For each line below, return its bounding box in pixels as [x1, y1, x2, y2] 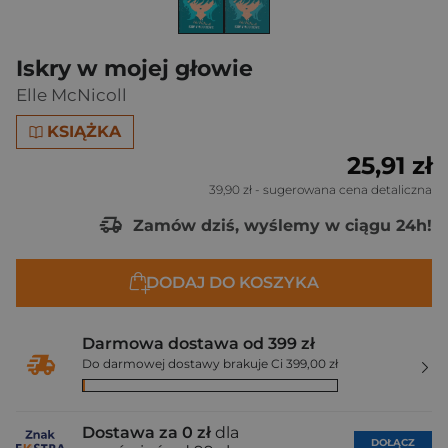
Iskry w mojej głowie [16, 55, 253, 82]
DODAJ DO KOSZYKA [145, 273, 319, 292]
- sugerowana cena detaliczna [252, 182, 432, 197]
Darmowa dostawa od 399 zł [82, 334, 315, 353]
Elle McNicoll [16, 85, 127, 105]
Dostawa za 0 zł [82, 423, 211, 442]
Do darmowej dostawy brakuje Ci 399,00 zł [82, 356, 338, 371]
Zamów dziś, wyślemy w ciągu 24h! [128, 215, 432, 235]
